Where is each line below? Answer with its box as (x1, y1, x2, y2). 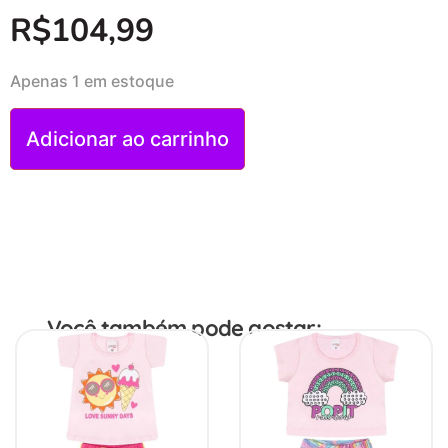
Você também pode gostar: (47, 313, 321, 342)
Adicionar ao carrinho (26, 126, 229, 151)
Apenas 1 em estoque (10, 71, 174, 92)
